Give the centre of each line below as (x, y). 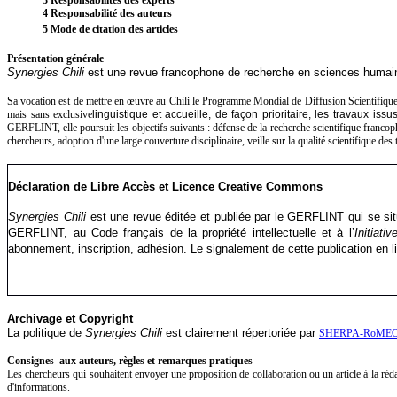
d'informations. (39, 388)
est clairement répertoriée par (241, 333)
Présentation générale (55, 58)
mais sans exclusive (50, 114)
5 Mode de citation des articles (110, 29)
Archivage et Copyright (70, 319)
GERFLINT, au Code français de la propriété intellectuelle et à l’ (181, 232)
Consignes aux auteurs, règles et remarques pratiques (130, 361)
